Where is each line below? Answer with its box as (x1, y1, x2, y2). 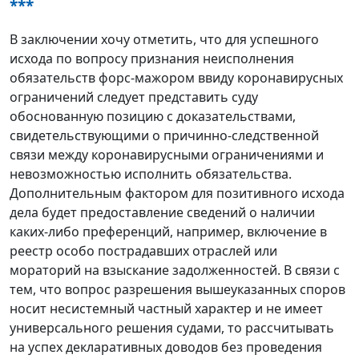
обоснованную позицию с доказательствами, (10, 107, 296, 125)
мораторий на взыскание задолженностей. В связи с (10, 260, 340, 279)
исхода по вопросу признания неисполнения (10, 49, 294, 67)
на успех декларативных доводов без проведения (10, 337, 322, 356)
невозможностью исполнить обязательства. (10, 164, 292, 183)
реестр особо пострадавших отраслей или (10, 241, 277, 260)
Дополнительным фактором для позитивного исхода (10, 184, 345, 202)
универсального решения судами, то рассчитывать (10, 318, 334, 337)
